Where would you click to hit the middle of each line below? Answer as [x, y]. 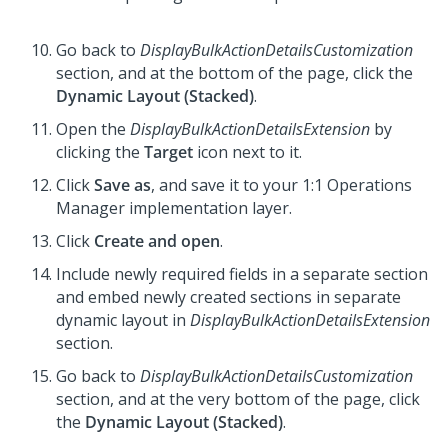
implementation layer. [208, 208]
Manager [90, 208]
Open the [93, 129]
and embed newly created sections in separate [228, 297]
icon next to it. [247, 152]
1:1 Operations [357, 185]
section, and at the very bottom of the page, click [238, 399]
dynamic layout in [123, 320]
